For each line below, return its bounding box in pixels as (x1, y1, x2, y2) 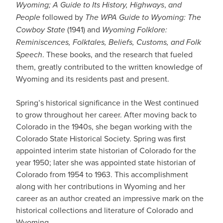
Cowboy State (16, 24, 67, 35)
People (16, 11, 40, 23)
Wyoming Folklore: (102, 24, 167, 35)
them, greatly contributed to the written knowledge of (16, 61, 203, 72)
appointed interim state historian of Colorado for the (16, 145, 196, 156)
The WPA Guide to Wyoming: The (85, 11, 201, 23)
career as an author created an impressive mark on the (16, 193, 204, 204)
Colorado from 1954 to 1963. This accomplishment (16, 169, 188, 180)
